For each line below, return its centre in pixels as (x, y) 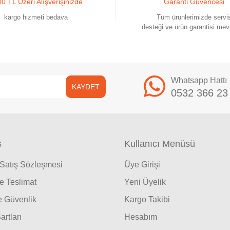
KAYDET (86, 87)
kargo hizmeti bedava (36, 17)
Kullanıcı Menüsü (160, 144)
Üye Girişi (142, 165)
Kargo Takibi (147, 199)
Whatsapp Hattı (199, 80)
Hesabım (141, 217)
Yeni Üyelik (145, 182)
